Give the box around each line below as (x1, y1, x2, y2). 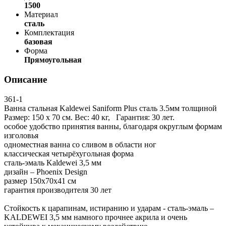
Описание (4, 74, 47, 85)
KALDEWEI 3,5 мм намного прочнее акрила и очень (4, 212, 187, 221)
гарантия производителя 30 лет (4, 185, 111, 194)
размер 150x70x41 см (4, 176, 76, 185)
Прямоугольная (24, 55, 82, 65)
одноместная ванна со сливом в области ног (4, 140, 156, 149)
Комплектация (24, 28, 74, 37)
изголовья (4, 131, 38, 140)
